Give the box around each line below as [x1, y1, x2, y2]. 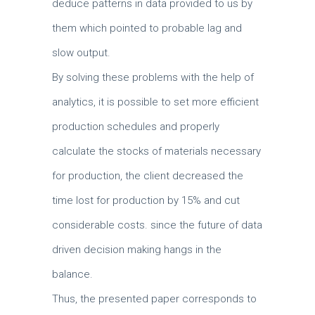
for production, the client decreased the [52, 169, 243, 182]
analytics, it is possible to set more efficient [52, 96, 259, 108]
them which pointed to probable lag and [52, 22, 242, 34]
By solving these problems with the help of [52, 71, 254, 84]
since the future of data [150, 219, 262, 231]
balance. [52, 268, 93, 281]
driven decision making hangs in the [52, 243, 221, 256]
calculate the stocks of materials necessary [52, 145, 261, 157]
